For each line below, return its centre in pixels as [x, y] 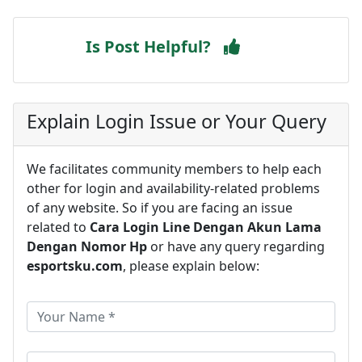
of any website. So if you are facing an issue [160, 207]
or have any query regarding [236, 246]
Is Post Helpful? [148, 46]
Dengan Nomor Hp [87, 246]
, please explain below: [191, 265]
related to [58, 227]
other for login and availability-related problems [173, 188]
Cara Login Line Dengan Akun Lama [206, 227]
